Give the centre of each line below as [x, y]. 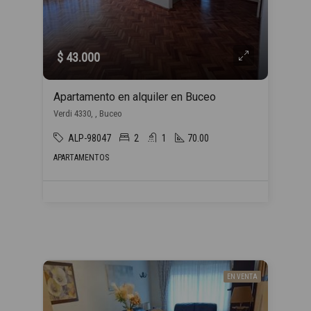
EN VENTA [242, 277]
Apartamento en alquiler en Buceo [135, 97]
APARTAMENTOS [81, 158]
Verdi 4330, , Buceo [88, 114]
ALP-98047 [90, 138]
